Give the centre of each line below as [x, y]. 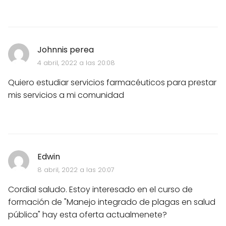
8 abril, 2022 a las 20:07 [76, 170]
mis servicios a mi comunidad [66, 95]
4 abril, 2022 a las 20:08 [76, 63]
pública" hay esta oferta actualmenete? [88, 215]
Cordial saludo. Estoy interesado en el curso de [100, 190]
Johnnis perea [65, 50]
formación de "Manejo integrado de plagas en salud [112, 202]
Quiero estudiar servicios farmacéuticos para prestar [112, 83]
